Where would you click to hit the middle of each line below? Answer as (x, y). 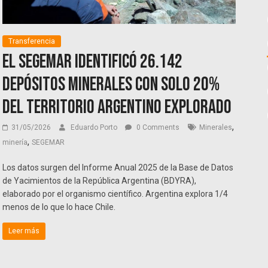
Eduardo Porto (95, 128)
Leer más (24, 231)
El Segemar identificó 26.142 (93, 62)
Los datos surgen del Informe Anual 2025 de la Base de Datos (118, 168)
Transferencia (32, 42)
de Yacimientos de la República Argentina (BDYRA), (100, 181)
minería (15, 143)
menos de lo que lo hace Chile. (59, 207)
